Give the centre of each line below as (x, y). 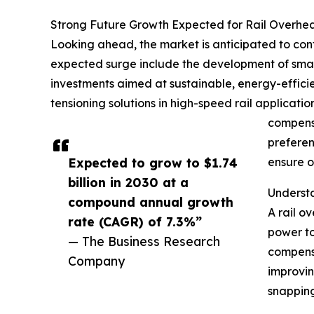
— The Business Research (144, 241)
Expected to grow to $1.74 (153, 162)
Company (96, 260)
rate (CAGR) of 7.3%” (135, 221)
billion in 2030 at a (128, 182)
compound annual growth (151, 202)
